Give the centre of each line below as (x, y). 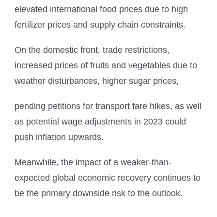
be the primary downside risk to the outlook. (99, 194)
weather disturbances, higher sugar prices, (97, 81)
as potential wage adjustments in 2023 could (100, 122)
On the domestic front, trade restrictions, (92, 50)
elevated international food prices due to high (101, 9)
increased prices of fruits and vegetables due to (106, 66)
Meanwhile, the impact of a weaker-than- (93, 163)
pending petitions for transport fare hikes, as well (108, 106)
